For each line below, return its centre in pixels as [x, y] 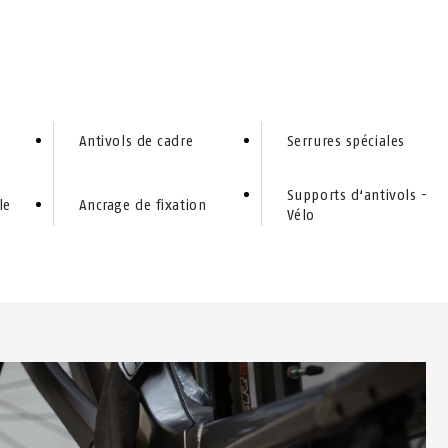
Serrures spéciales [345, 141]
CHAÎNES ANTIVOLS [323, 30]
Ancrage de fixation [142, 205]
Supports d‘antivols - [357, 195]
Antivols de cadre [136, 141]
